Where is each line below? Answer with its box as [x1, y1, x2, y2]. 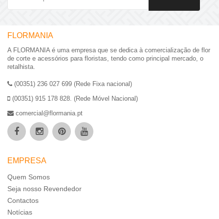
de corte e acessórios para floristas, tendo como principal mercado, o [7, 55, 203, 63]
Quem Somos [7, 173, 50, 181]
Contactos [7, 197, 39, 205]
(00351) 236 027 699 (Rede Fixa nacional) [12, 80, 132, 88]
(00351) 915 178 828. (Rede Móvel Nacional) [10, 95, 138, 103]
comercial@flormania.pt [14, 109, 83, 117]
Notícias [7, 208, 32, 217]
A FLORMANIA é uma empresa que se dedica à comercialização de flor [7, 46, 210, 54]
